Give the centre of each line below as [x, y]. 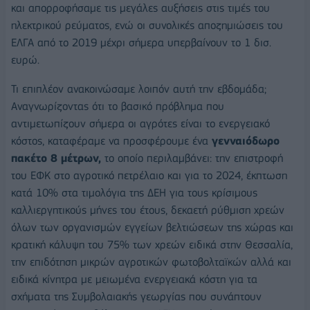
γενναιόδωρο [246, 140]
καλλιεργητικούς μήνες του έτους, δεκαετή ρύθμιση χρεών [148, 210]
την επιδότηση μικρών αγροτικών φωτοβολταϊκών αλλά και [151, 262]
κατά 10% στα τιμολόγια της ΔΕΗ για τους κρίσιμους [134, 192]
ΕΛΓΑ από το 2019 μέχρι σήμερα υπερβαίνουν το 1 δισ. [141, 42]
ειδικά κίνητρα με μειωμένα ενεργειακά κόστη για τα [134, 279]
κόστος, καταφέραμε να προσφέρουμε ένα [111, 140]
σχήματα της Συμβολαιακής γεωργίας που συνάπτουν [136, 296]
